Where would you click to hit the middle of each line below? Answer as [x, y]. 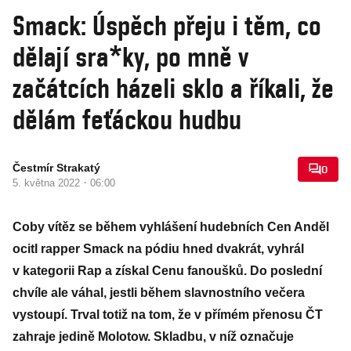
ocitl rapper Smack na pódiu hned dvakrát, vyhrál [158, 249]
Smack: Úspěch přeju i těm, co [167, 25]
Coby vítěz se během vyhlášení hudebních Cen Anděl [171, 227]
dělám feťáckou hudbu [127, 119]
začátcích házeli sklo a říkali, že [173, 88]
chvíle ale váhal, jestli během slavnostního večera [159, 293]
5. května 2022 [48, 183]
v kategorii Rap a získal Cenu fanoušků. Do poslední [167, 271]
